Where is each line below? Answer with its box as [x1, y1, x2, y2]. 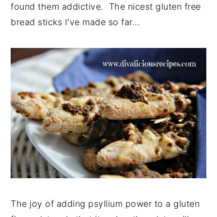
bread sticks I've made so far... [11, 17, 140, 27]
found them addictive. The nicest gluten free [11, 1, 201, 12]
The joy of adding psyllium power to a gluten [11, 198, 200, 209]
